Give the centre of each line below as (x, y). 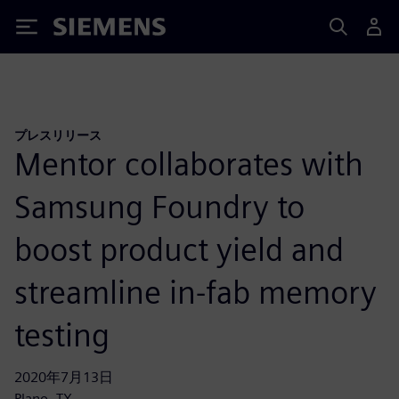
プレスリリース (58, 135)
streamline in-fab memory (195, 292)
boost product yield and (179, 249)
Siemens (83, 30)
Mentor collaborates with (189, 163)
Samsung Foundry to (159, 206)
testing (62, 334)
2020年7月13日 (64, 377)
